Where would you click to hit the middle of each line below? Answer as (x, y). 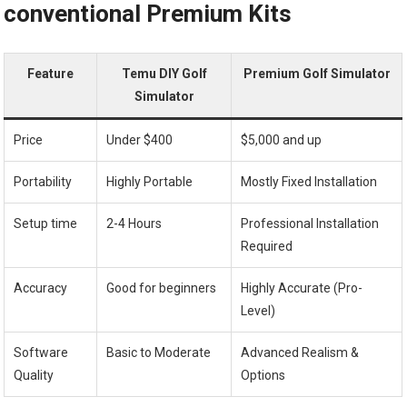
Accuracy (41, 288)
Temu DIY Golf (164, 74)
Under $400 (140, 140)
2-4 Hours (134, 224)
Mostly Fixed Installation (309, 182)
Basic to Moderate (159, 353)
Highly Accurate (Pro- (302, 288)
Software (41, 353)
